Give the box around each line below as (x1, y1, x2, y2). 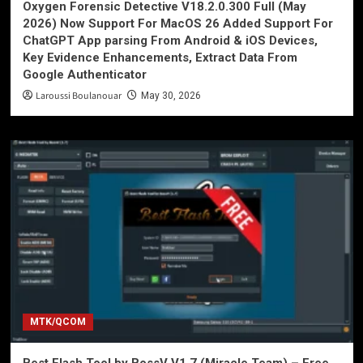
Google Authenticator (22, 66, 147, 82)
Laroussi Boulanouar (35, 88, 122, 103)
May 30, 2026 (140, 89, 201, 101)
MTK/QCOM (29, 315, 86, 327)
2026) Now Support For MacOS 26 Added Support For (22, 15, 333, 31)
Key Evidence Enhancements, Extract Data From (22, 49, 297, 65)
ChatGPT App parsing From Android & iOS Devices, (22, 32, 318, 48)
